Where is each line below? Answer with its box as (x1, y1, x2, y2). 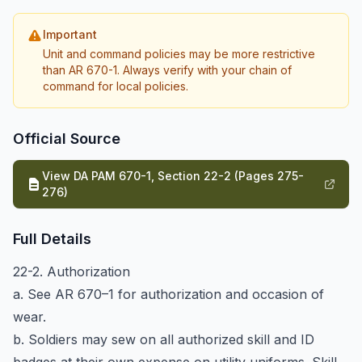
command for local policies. (43, 79, 188, 93)
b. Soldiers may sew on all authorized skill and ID (13, 331, 314, 347)
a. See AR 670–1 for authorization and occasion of (13, 286, 324, 302)
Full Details (13, 230, 91, 247)
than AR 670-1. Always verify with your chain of (43, 63, 292, 77)
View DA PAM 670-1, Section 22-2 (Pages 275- (42, 169, 304, 183)
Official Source (13, 130, 120, 147)
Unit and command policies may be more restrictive (43, 47, 315, 61)
